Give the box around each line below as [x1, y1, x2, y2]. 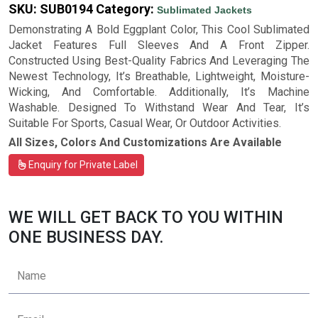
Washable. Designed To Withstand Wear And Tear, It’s [9, 101, 309, 115]
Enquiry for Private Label [26, 159, 138, 171]
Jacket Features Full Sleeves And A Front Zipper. [9, 38, 309, 53]
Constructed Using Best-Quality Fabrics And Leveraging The [9, 54, 309, 68]
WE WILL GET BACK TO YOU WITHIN [9, 207, 283, 228]
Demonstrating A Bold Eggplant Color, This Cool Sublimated [9, 23, 309, 37]
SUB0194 [40, 1, 93, 17]
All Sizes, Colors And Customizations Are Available [9, 136, 282, 150]
